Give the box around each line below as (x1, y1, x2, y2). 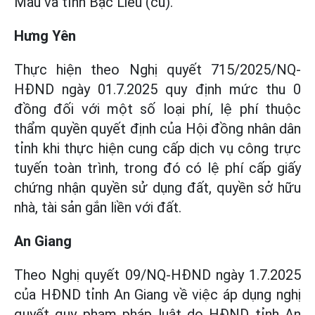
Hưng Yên (14, 27, 76, 44)
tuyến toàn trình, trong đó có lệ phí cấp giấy (14, 159, 301, 176)
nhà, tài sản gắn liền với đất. (14, 198, 181, 216)
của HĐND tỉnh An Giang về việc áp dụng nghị (14, 285, 301, 303)
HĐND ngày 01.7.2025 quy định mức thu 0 (14, 80, 301, 98)
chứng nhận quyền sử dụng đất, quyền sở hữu (14, 179, 301, 196)
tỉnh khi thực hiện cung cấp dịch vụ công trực (14, 139, 301, 157)
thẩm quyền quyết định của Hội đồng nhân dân (14, 120, 301, 137)
